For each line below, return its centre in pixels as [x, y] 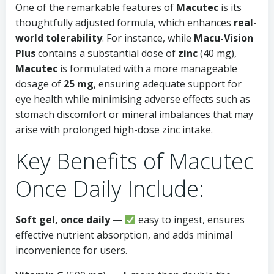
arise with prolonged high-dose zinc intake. [114, 130]
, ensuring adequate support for [168, 84]
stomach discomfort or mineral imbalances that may [134, 114]
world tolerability [59, 38]
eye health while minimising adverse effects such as [133, 99]
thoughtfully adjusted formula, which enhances [124, 23]
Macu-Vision [224, 38]
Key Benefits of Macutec [135, 161]
